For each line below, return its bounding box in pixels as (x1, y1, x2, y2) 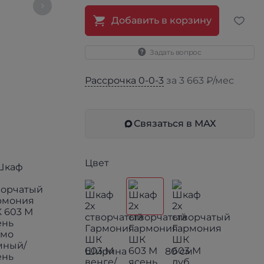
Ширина (85, 246, 127, 257)
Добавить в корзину (111, 15, 212, 26)
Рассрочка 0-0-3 (85, 75, 164, 86)
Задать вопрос (150, 48, 202, 57)
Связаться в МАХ (134, 118, 216, 129)
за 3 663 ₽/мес (164, 75, 234, 86)
